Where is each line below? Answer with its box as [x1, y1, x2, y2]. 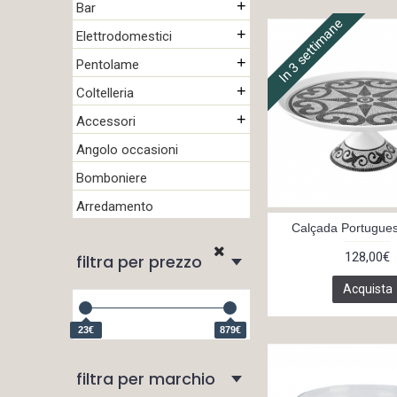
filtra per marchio [76, 368, 215, 390]
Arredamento [76, 198, 153, 214]
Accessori [76, 113, 136, 129]
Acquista [342, 282, 393, 296]
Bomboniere [76, 170, 147, 186]
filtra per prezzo [76, 251, 202, 273]
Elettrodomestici [76, 28, 172, 44]
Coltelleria [76, 85, 134, 101]
